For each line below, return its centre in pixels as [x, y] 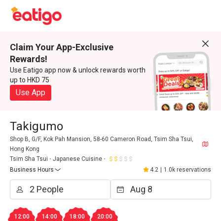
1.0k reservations [187, 170]
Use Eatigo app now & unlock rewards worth [78, 70]
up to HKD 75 [30, 80]
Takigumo [37, 126]
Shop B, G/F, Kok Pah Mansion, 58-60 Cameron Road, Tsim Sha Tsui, [102, 139]
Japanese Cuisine [77, 159]
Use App [31, 92]
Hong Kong [25, 149]
